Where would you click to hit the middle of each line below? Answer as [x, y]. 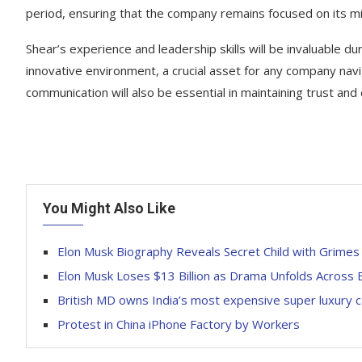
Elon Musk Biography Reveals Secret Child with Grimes [208, 251]
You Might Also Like [109, 208]
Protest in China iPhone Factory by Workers [180, 324]
